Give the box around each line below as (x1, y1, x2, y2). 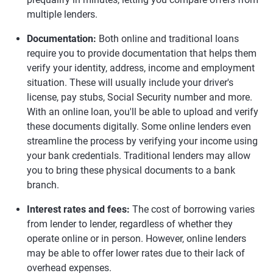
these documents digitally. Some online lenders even (27, 121, 251, 133)
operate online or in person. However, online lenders (27, 233, 246, 245)
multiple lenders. (27, 9, 97, 21)
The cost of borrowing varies (130, 204, 255, 216)
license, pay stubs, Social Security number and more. (27, 91, 252, 104)
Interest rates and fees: (27, 204, 130, 216)
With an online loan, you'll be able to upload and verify (27, 106, 258, 118)
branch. (27, 179, 59, 191)
